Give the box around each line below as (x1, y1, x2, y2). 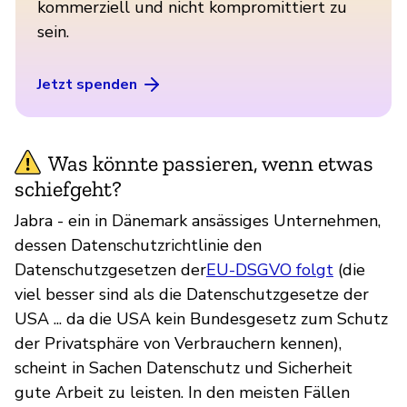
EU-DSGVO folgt (206, 258, 333, 281)
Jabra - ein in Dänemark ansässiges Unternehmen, (15, 209, 381, 232)
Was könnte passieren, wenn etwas (48, 149, 373, 176)
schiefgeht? (15, 174, 122, 202)
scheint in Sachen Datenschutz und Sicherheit (15, 356, 352, 379)
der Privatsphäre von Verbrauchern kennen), (15, 332, 342, 354)
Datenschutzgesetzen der (15, 258, 206, 281)
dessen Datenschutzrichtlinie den (15, 233, 262, 256)
